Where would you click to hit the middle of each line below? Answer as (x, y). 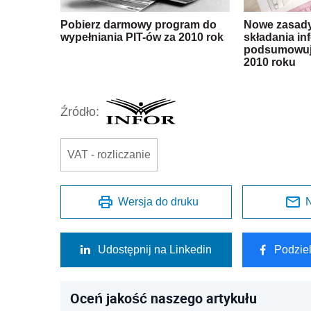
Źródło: (80, 111)
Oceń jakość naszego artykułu (163, 299)
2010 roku (269, 62)
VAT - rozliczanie (109, 155)
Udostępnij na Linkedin (155, 250)
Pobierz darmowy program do (138, 25)
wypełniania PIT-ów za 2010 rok (142, 37)
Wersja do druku (159, 202)
